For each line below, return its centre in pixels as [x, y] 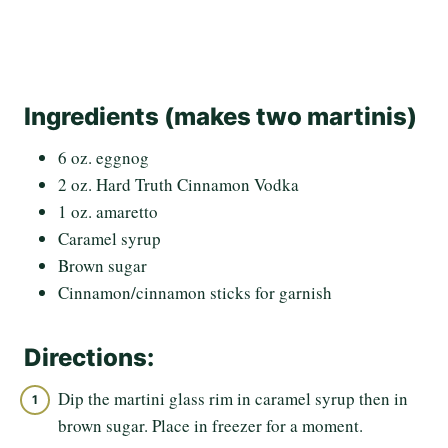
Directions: [89, 358]
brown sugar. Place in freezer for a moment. [210, 426]
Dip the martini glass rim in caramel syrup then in [233, 399]
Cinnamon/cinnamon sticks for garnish [195, 293]
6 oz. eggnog [103, 158]
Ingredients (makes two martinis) [220, 117]
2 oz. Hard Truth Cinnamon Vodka [178, 185]
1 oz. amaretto [108, 212]
